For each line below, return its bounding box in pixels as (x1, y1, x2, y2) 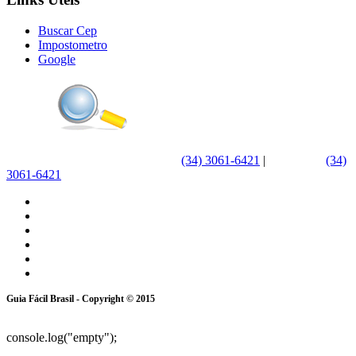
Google (38, 52, 75, 66)
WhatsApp (269, 153, 326, 167)
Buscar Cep (38, 23, 97, 37)
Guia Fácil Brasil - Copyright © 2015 (6, 292, 155, 304)
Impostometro (38, 37, 107, 52)
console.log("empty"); (6, 330, 117, 344)
